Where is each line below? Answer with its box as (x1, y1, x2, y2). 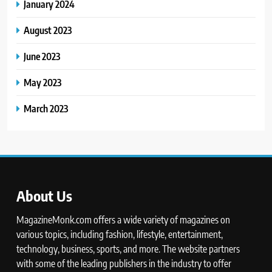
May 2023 (24, 75, 61, 89)
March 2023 (24, 101, 68, 115)
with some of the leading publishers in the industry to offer (16, 257, 231, 270)
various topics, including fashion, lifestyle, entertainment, (16, 228, 223, 240)
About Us (16, 186, 72, 205)
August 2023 (24, 23, 72, 36)
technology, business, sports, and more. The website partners (16, 242, 240, 255)
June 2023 (24, 49, 60, 63)
